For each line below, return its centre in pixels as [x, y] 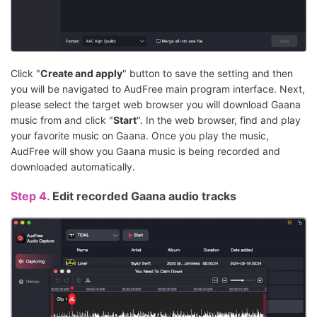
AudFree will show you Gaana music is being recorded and [145, 151]
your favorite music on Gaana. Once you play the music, [140, 136]
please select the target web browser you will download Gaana [156, 105]
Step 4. [31, 196]
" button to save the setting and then [208, 74]
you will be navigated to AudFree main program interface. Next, [158, 89]
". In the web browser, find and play [219, 120]
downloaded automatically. [73, 167]
